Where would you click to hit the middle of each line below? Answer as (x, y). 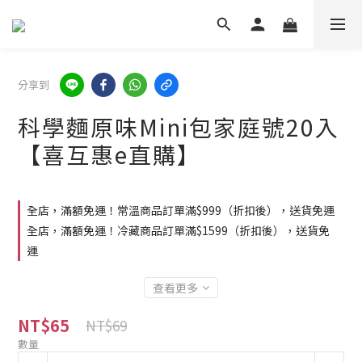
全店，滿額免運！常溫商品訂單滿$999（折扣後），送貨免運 (181, 210)
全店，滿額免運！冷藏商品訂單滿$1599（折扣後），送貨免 (178, 230)
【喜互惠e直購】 (109, 154)
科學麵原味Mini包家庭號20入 (179, 127)
